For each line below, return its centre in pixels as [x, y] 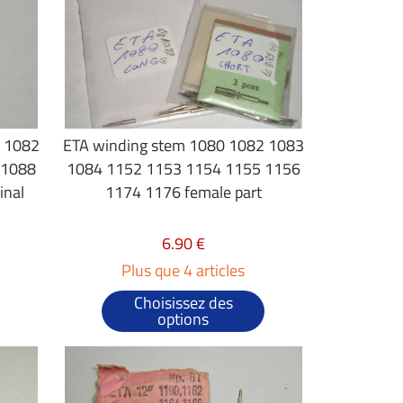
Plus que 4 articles [184, 270]
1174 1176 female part [183, 192]
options [184, 319]
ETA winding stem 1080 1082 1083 [183, 145]
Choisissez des [183, 303]
